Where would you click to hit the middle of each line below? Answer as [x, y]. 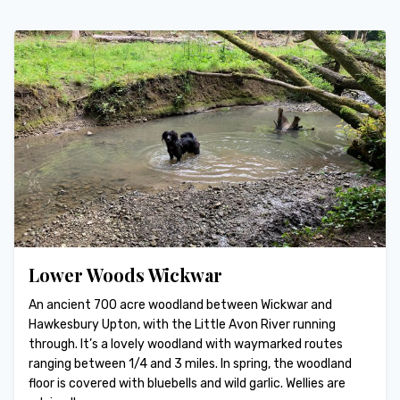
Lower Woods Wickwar [125, 274]
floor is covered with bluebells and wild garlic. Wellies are [187, 383]
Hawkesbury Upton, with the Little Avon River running [182, 324]
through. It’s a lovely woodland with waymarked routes [186, 344]
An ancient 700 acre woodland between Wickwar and [180, 304]
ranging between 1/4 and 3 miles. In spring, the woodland [190, 363]
